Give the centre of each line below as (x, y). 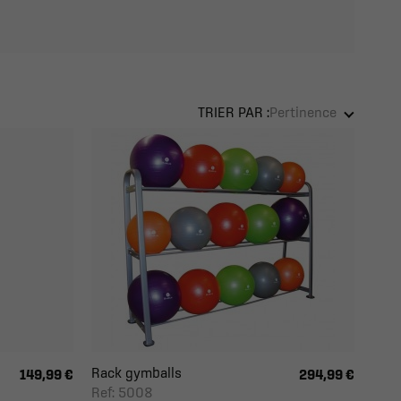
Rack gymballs (136, 372)
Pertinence (303, 112)
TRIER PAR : (234, 112)
